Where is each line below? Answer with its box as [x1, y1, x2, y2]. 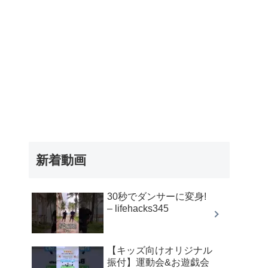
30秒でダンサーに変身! [107, 191, 206, 202]
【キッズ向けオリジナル [107, 245, 212, 255]
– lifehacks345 [107, 203, 169, 214]
